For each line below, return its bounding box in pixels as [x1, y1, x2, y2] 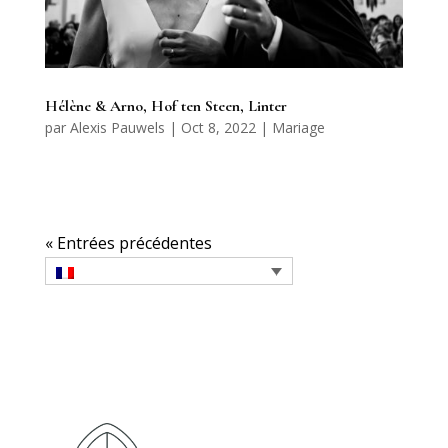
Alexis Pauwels [69, 118, 165, 138]
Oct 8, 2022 [180, 118, 256, 138]
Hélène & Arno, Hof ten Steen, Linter [44, 96, 287, 117]
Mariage [271, 118, 325, 138]
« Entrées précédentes [44, 232, 212, 255]
